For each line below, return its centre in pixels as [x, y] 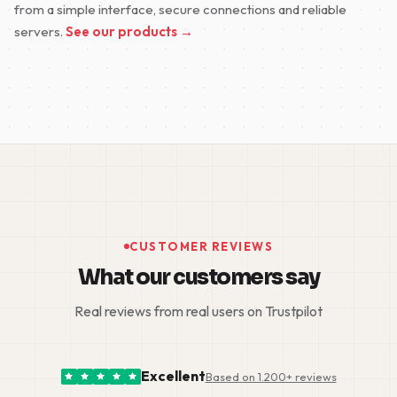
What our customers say [198, 278]
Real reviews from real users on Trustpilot [198, 311]
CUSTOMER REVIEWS [201, 247]
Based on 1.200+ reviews [271, 376]
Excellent [173, 376]
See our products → [129, 32]
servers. [40, 32]
